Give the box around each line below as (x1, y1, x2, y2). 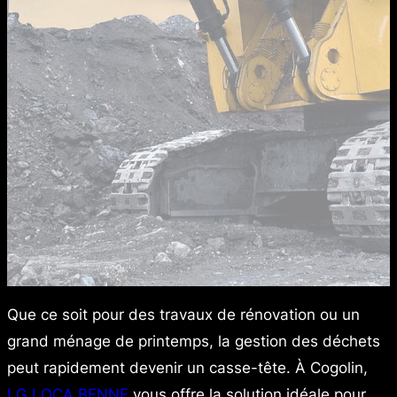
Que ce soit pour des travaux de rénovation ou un (7, 305, 360, 323)
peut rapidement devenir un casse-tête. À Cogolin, (7, 358, 368, 377)
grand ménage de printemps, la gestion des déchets (7, 331, 380, 350)
